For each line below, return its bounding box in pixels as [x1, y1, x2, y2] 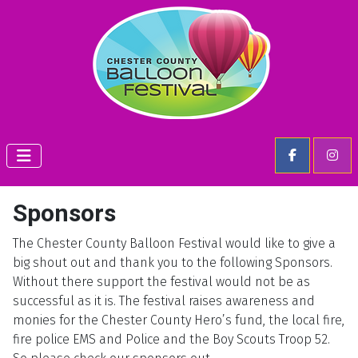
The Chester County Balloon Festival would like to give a [13, 236, 336, 252]
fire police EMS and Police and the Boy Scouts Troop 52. [13, 332, 330, 348]
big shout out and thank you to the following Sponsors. [13, 255, 332, 271]
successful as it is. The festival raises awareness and [13, 293, 315, 309]
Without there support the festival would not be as [13, 274, 310, 290]
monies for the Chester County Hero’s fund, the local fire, [13, 312, 344, 328]
